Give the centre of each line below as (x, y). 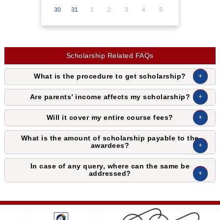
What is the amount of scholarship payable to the (110, 138)
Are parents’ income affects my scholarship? (110, 97)
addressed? (110, 173)
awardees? (110, 145)
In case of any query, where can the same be (110, 166)
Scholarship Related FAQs (110, 55)
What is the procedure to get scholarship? (110, 76)
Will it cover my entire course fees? (110, 117)
